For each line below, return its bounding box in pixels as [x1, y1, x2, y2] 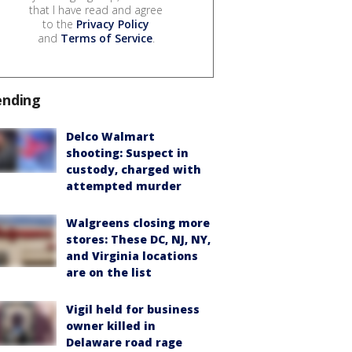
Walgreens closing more [66, 215, 210, 231]
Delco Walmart [66, 129, 155, 145]
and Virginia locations [66, 248, 198, 264]
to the [42, 16, 76, 32]
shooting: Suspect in [66, 145, 189, 161]
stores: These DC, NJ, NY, [66, 232, 211, 247]
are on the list [66, 265, 152, 280]
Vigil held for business [66, 302, 200, 317]
